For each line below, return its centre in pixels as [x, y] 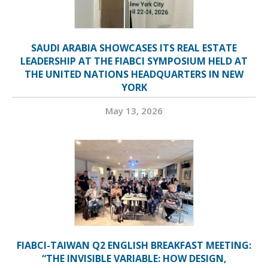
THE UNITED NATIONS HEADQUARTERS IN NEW [134, 74]
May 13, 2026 [134, 111]
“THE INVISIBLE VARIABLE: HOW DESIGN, [134, 259]
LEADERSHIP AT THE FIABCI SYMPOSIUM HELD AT [134, 61]
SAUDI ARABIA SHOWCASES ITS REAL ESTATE [134, 48]
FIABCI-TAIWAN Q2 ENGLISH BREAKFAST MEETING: [134, 246]
